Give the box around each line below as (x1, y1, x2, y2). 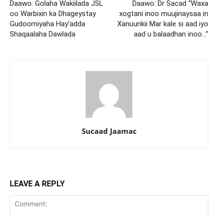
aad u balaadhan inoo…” (134, 29, 208, 38)
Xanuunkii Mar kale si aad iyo (117, 19, 208, 28)
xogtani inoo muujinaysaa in (119, 9, 208, 18)
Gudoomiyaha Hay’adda (10, 19, 85, 28)
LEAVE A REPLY (10, 179, 65, 188)
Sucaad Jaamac (81, 126, 137, 136)
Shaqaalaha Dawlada (10, 29, 75, 38)
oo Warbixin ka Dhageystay (10, 9, 96, 18)
